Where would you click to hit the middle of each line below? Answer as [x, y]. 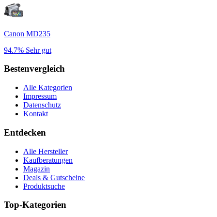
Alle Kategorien [48, 88]
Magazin [37, 169]
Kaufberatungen [48, 160]
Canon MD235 [27, 33]
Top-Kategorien [35, 205]
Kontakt [36, 114]
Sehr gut [39, 50]
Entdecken [25, 132]
